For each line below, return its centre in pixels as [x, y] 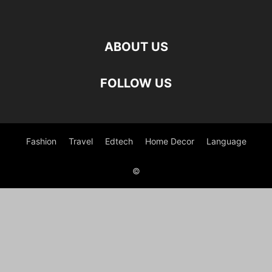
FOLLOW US [136, 83]
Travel [80, 141]
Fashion [41, 141]
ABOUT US [136, 47]
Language [226, 141]
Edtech [119, 141]
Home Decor [169, 141]
